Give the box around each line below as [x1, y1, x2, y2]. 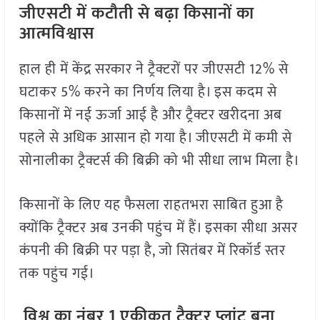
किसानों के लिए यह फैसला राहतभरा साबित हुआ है [19, 193, 284, 218]
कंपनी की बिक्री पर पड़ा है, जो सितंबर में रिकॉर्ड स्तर [19, 239, 286, 264]
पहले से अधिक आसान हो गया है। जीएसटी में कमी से [19, 126, 292, 151]
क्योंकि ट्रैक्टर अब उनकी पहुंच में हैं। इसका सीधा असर [19, 216, 298, 241]
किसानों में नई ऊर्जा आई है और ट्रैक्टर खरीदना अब [19, 103, 282, 128]
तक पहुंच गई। [19, 261, 95, 286]
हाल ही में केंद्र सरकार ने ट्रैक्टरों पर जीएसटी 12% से [19, 57, 289, 82]
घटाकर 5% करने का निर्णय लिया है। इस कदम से [19, 80, 277, 105]
